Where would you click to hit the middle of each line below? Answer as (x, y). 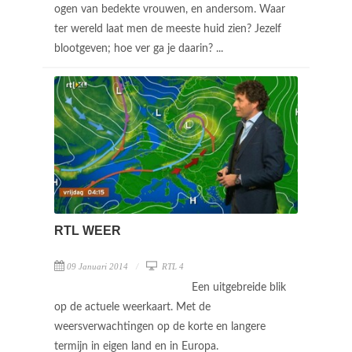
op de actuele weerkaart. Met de (132, 307)
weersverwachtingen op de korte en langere (160, 326)
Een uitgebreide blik (239, 287)
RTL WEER (88, 230)
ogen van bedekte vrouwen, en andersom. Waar (170, 10)
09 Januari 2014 (97, 266)
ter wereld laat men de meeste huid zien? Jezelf (168, 29)
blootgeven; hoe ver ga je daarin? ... (140, 49)
